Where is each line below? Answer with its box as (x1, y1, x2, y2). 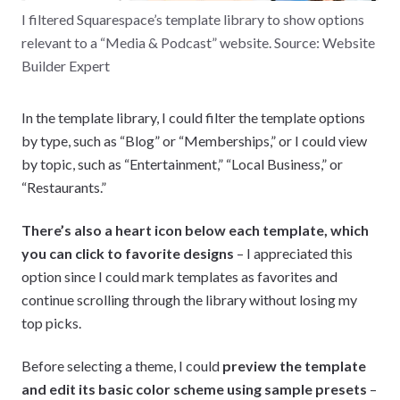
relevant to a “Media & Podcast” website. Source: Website (21, 33, 375, 51)
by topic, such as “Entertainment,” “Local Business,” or (21, 154, 343, 172)
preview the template (222, 356, 366, 374)
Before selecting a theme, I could (21, 356, 222, 374)
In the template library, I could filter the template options (21, 108, 365, 126)
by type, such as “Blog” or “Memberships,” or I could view (21, 131, 367, 149)
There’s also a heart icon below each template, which (21, 221, 369, 238)
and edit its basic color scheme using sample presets (21, 379, 367, 397)
